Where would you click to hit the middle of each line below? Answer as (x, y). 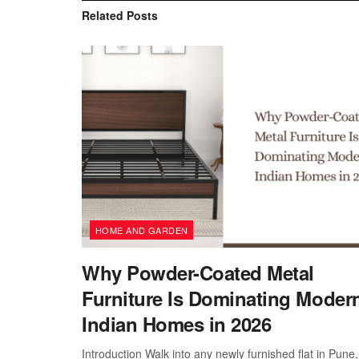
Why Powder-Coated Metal (198, 273)
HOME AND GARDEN (142, 230)
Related (103, 15)
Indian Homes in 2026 (177, 324)
